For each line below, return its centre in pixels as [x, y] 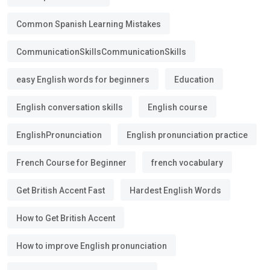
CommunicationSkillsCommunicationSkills [101, 52]
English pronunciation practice [187, 135]
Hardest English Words [175, 190]
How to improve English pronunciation [92, 246]
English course [177, 107]
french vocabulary [187, 163]
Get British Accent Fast [61, 190]
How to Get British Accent [66, 218]
